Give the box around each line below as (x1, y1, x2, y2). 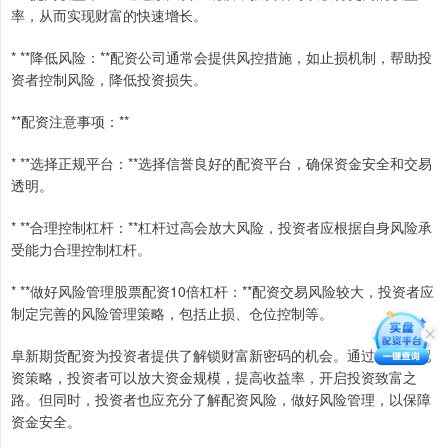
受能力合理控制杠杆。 (11, 239, 151, 260)
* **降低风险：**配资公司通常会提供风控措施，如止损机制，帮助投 (11, 47, 432, 68)
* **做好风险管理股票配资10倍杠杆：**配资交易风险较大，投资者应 (11, 281, 434, 302)
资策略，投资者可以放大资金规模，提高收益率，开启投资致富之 (11, 367, 417, 388)
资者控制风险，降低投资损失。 (11, 69, 207, 90)
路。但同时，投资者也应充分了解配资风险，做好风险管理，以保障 (11, 389, 431, 410)
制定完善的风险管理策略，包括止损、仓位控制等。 (11, 303, 333, 324)
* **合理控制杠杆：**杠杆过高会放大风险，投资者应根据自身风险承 (11, 217, 432, 238)
